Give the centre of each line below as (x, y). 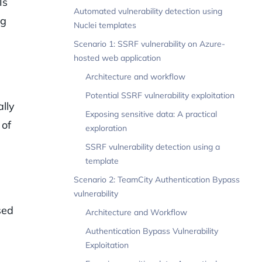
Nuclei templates (105, 25)
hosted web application (117, 58)
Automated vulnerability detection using (148, 11)
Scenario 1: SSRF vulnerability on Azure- (149, 44)
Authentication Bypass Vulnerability (152, 231)
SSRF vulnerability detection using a (153, 147)
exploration (106, 128)
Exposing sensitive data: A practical (151, 114)
